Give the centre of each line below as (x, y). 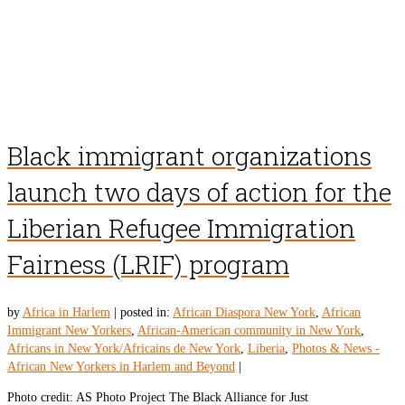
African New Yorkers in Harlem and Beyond (121, 367)
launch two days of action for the (199, 192)
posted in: (146, 312)
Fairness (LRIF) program (148, 264)
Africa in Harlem (66, 312)
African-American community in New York (249, 330)
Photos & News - (336, 348)
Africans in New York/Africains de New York (124, 348)
